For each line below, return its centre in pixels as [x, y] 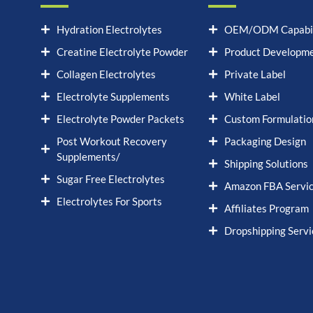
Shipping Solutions [266, 164]
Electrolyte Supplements [113, 97]
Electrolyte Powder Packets [120, 119]
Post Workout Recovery [111, 141]
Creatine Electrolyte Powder [122, 52]
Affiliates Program [266, 209]
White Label [252, 97]
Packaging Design [265, 141]
